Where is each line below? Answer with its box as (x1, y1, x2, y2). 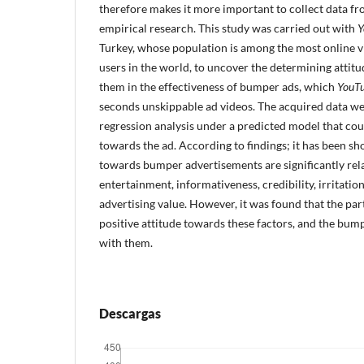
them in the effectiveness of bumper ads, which (99, 80, 337, 93)
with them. (99, 236, 153, 249)
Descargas (99, 305, 161, 321)
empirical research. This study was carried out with (99, 21, 357, 35)
